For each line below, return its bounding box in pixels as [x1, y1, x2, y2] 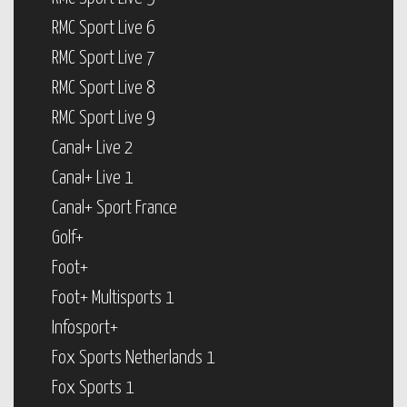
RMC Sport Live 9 [52, 109, 155, 127]
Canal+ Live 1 [52, 169, 134, 187]
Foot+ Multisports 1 [52, 289, 174, 307]
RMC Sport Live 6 [52, 19, 155, 37]
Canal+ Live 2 [52, 139, 134, 157]
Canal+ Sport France [52, 199, 177, 217]
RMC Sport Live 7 [52, 49, 155, 67]
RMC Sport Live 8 [52, 79, 155, 97]
